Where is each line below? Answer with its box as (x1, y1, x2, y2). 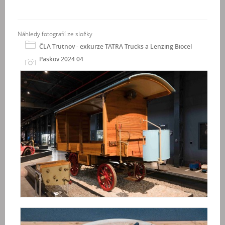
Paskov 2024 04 (39, 55, 83, 63)
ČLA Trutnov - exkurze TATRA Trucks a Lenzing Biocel (39, 42, 192, 51)
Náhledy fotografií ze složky (18, 30, 92, 38)
